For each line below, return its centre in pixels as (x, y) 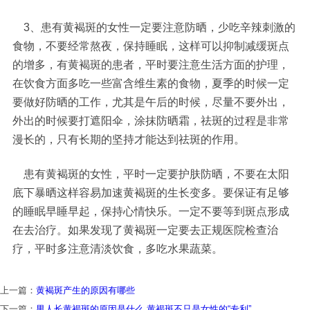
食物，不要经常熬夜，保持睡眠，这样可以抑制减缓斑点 (151, 45)
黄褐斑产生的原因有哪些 (85, 291)
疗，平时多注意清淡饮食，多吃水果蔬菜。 (118, 249)
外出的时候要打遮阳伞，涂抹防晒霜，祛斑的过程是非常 (151, 120)
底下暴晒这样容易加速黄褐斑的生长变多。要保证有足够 (151, 193)
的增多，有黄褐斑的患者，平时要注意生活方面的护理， (151, 64)
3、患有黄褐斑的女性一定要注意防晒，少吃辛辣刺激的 (154, 27)
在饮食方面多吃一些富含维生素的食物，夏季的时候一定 (151, 83)
